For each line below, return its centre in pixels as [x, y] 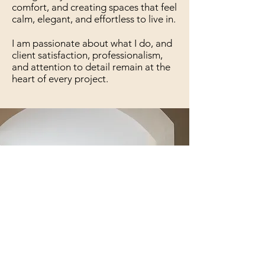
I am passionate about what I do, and [92, 43]
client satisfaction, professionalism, [87, 55]
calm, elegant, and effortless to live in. [94, 19]
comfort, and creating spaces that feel [94, 7]
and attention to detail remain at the [91, 67]
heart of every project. [60, 79]
